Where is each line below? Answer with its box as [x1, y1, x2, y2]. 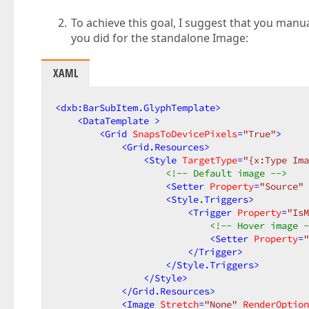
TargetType [182, 154, 237, 166]
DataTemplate [83, 114, 149, 127]
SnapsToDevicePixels [132, 128, 237, 140]
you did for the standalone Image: [71, 30, 249, 46]
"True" [243, 128, 276, 140]
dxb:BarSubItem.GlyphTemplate [61, 101, 215, 114]
